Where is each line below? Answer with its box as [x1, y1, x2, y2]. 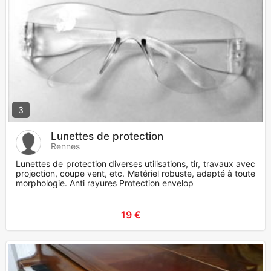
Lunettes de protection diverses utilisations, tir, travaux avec [16, 158, 255, 169]
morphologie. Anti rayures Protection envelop [16, 178, 194, 189]
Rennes [51, 141, 80, 152]
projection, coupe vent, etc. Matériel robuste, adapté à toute [16, 168, 255, 179]
